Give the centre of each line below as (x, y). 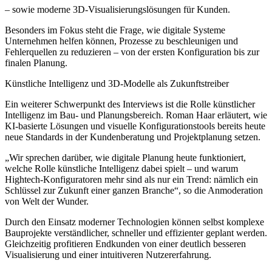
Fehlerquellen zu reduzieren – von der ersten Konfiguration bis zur (132, 52)
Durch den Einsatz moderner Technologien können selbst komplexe (134, 222)
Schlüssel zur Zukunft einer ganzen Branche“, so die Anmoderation (134, 190)
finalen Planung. (36, 63)
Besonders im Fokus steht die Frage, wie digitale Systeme (115, 30)
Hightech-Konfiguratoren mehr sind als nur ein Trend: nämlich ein (131, 179)
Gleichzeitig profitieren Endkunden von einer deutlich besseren (125, 243)
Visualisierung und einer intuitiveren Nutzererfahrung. (108, 254)
